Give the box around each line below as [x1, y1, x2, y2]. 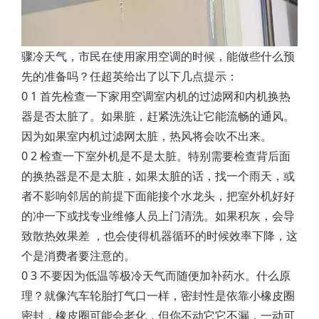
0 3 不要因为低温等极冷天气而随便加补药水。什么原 [21, 268, 291, 283]
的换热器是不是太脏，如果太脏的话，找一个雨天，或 [21, 168, 295, 184]
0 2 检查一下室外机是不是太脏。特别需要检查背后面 [21, 148, 291, 164]
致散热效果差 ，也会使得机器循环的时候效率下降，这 [21, 228, 298, 244]
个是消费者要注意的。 [21, 248, 135, 263]
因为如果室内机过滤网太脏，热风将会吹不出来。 [21, 128, 272, 144]
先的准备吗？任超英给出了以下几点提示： [21, 68, 238, 84]
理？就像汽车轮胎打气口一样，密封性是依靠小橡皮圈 [21, 288, 295, 303]
